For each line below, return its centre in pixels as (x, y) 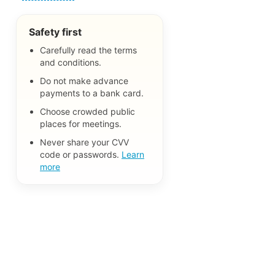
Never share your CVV (84, 142)
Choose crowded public (87, 111)
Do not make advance (84, 80)
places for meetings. (81, 123)
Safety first (55, 32)
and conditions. (71, 62)
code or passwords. (81, 154)
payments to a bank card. (92, 93)
